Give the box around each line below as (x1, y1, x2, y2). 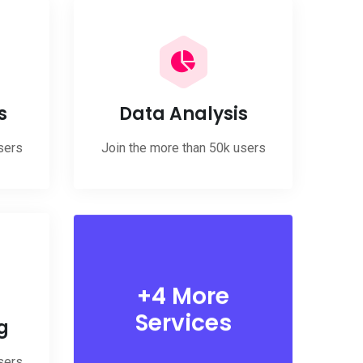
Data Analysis (118, 100, 248, 126)
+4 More (137, 278, 229, 310)
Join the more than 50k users (100, 139, 266, 156)
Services (135, 305, 232, 337)
